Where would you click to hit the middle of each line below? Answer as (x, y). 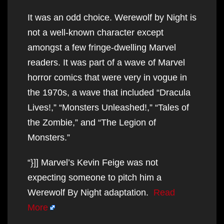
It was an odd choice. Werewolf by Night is (112, 17)
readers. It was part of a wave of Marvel (106, 62)
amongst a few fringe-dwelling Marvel (102, 47)
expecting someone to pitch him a (94, 177)
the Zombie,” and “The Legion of (92, 122)
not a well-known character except (95, 32)
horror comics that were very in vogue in (107, 77)
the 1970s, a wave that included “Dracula (109, 92)
